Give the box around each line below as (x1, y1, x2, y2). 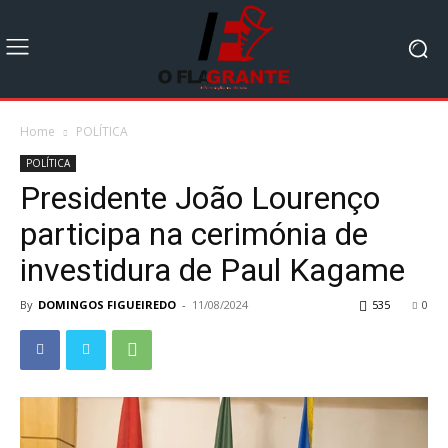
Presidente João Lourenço (20, 178, 380, 217)
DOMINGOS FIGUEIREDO (38, 296, 176, 312)
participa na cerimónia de (20, 214, 368, 253)
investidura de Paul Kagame (20, 250, 405, 289)
